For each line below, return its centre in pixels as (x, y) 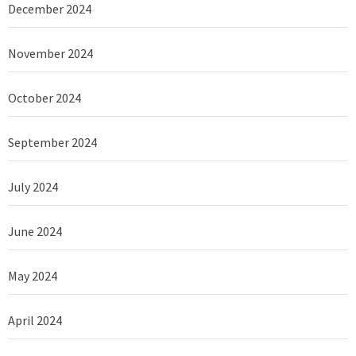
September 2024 (52, 142)
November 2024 (50, 53)
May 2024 (33, 275)
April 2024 (35, 320)
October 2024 (44, 97)
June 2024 (35, 231)
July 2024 (33, 186)
